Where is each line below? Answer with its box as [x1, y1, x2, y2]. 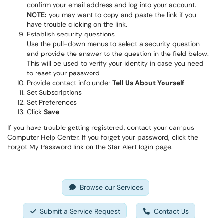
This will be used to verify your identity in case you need [27, 59, 203, 68]
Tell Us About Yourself [112, 78, 184, 87]
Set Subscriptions [27, 88, 82, 97]
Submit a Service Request [40, 207, 120, 216]
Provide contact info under [27, 78, 112, 87]
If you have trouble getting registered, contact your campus [7, 123, 194, 132]
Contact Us [154, 207, 189, 216]
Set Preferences [27, 98, 77, 107]
